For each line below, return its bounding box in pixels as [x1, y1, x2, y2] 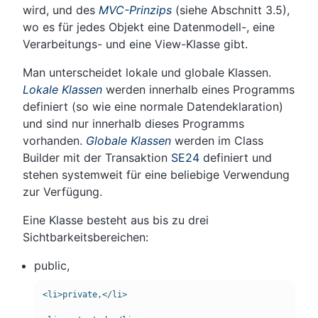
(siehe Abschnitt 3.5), [172, 3, 290, 18]
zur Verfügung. [23, 185, 102, 199]
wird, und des [23, 3, 99, 18]
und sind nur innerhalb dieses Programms [23, 116, 244, 131]
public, [34, 258, 70, 273]
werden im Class [171, 133, 263, 148]
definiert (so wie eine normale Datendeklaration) [23, 99, 283, 114]
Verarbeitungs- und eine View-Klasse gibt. [23, 37, 248, 52]
